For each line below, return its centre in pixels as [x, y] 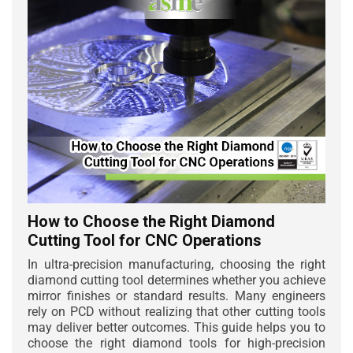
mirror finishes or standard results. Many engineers [176, 295]
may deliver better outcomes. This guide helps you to [176, 327]
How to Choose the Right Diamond [151, 221]
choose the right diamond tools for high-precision [176, 343]
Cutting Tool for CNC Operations [145, 240]
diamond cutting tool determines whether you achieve [176, 280]
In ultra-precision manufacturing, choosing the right [176, 264]
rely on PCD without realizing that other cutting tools [176, 311]
